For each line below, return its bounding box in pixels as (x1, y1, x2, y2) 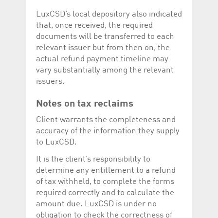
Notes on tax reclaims (36, 99, 133, 109)
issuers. (36, 77, 65, 86)
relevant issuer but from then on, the (36, 43, 170, 52)
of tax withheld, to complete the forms (36, 177, 174, 186)
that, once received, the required (36, 21, 153, 30)
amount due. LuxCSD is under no (36, 200, 157, 208)
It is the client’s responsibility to (36, 155, 150, 163)
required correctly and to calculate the (36, 188, 174, 197)
